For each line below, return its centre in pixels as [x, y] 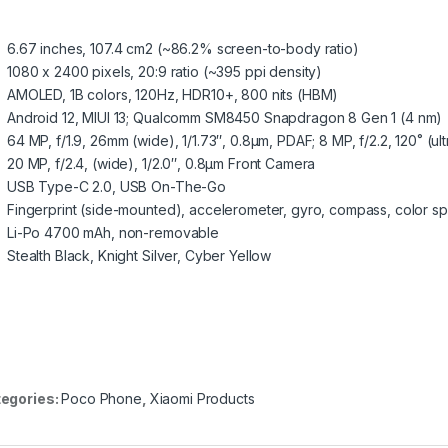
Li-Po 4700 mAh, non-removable [113, 232]
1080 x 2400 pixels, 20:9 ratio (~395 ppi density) [165, 71]
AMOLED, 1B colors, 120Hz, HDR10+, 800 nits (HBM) [173, 94]
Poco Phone [101, 398]
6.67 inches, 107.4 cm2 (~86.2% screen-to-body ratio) [183, 48]
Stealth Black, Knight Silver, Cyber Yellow [139, 255]
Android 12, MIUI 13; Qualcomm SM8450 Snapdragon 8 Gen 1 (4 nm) [225, 117]
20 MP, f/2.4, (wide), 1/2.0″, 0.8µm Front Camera [161, 163]
